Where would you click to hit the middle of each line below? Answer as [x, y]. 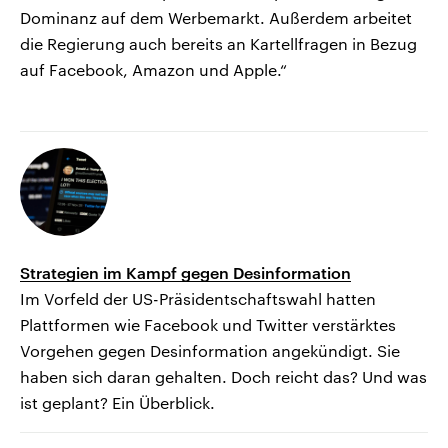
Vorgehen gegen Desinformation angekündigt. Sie [210, 350]
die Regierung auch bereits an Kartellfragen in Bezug [218, 43]
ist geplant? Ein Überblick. [117, 402]
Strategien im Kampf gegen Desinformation [185, 272]
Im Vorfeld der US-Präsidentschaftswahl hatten [198, 298]
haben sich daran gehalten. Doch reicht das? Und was [223, 376]
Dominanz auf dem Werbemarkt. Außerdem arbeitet [216, 17]
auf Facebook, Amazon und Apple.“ [153, 69]
